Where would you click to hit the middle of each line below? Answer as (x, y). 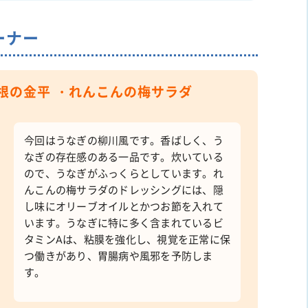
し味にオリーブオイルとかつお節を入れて (124, 207)
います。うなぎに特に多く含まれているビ (124, 223)
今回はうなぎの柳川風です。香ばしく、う (124, 141)
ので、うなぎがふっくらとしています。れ (124, 174)
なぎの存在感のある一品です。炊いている (124, 157)
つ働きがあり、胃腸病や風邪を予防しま (119, 256)
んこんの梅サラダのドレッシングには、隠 (124, 190)
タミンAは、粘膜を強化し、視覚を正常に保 (127, 240)
